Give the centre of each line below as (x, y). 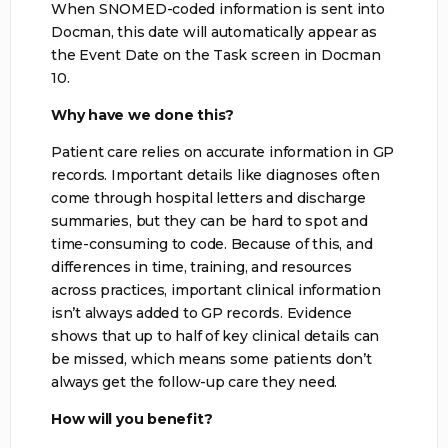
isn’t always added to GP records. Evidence (201, 312)
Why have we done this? (143, 114)
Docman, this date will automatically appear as (214, 31)
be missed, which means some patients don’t (211, 358)
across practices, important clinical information (216, 289)
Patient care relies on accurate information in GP (223, 151)
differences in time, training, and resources (201, 266)
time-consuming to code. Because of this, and (212, 243)
